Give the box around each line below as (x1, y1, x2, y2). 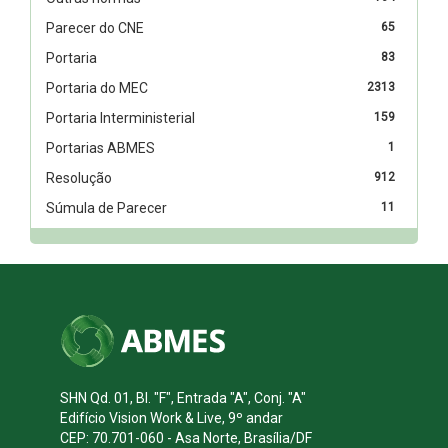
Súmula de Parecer (46, 199, 167, 216)
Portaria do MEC (46, 79, 148, 96)
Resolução (46, 169, 112, 186)
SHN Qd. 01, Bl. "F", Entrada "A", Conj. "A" (60, 389, 306, 406)
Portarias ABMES (46, 139, 155, 156)
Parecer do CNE (46, 19, 144, 36)
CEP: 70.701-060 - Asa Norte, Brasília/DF (60, 429, 312, 446)
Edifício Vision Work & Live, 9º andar (60, 409, 283, 426)
